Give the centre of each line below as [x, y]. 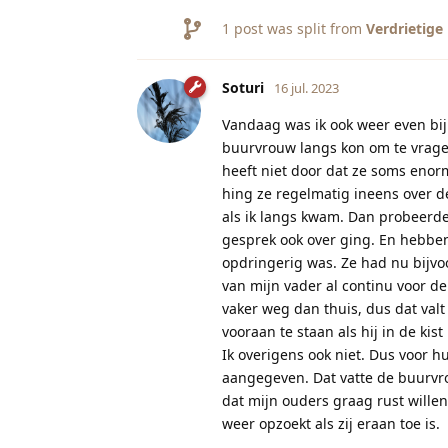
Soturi [243, 87]
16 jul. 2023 [306, 87]
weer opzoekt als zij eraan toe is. [331, 423]
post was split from [298, 28]
